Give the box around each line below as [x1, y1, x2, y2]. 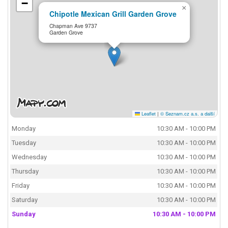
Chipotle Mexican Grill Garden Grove [49, 9, 177, 19]
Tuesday [12, 139, 37, 147]
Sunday [12, 210, 36, 218]
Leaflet [139, 109, 156, 117]
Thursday [12, 167, 39, 176]
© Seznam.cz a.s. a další [160, 109, 215, 117]
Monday [12, 125, 36, 133]
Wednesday [12, 153, 47, 161]
